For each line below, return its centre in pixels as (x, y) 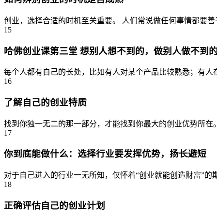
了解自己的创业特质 (45, 102)
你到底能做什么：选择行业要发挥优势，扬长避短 (105, 154)
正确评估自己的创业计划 (54, 205)
